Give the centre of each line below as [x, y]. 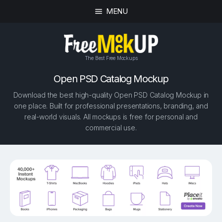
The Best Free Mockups [111, 58]
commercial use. [111, 128]
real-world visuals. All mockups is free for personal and [111, 117]
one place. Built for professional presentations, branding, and [111, 106]
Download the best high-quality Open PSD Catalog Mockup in [111, 95]
